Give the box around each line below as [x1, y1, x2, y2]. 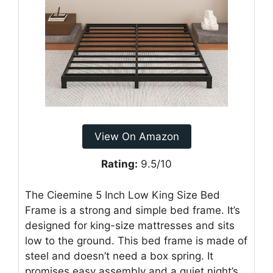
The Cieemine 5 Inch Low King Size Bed [25, 188, 220, 201]
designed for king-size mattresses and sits [25, 219, 235, 232]
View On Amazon [94, 130, 179, 143]
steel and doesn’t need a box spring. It [25, 249, 213, 262]
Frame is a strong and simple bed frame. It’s [25, 204, 240, 216]
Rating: [101, 158, 138, 171]
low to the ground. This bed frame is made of [25, 234, 247, 247]
